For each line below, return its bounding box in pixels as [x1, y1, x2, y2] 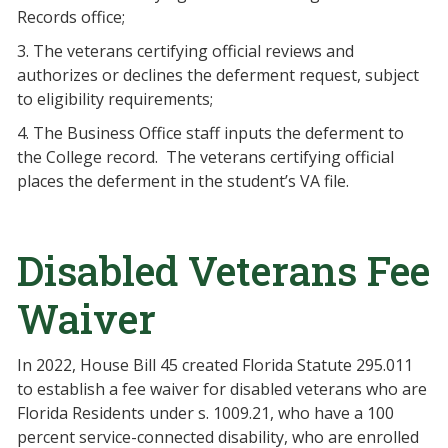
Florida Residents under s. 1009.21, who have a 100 [17, 402, 394, 424]
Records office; [17, 6, 125, 28]
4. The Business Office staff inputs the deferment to [17, 122, 404, 144]
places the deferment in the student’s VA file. [17, 170, 349, 192]
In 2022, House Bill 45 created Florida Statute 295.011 [17, 354, 413, 376]
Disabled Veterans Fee [17, 244, 430, 297]
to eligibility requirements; [17, 88, 213, 110]
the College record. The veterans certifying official [17, 146, 394, 168]
